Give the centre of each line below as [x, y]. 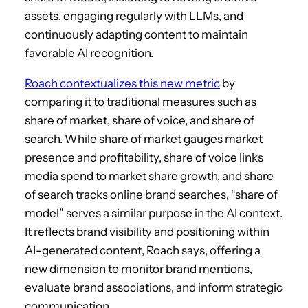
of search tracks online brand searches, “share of [151, 195]
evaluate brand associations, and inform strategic [154, 288]
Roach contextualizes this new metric [122, 84]
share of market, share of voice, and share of [140, 121]
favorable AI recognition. [89, 53]
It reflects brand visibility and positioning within [147, 232]
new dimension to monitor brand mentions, [139, 269]
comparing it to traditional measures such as [141, 102]
